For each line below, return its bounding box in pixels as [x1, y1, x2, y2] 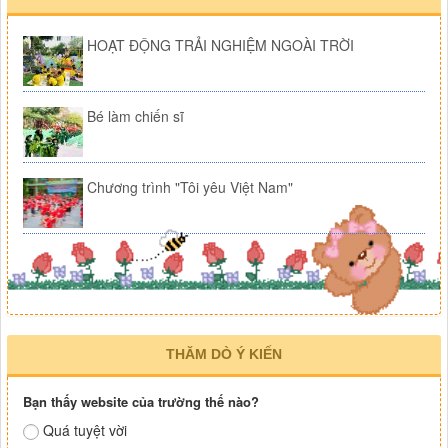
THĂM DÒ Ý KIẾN [166, 346, 282, 363]
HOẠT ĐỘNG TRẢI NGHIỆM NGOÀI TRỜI [87, 35, 354, 56]
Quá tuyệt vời [43, 420, 127, 441]
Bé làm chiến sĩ [87, 106, 184, 127]
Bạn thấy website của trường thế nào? [23, 392, 259, 412]
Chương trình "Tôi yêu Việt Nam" [87, 177, 293, 198]
